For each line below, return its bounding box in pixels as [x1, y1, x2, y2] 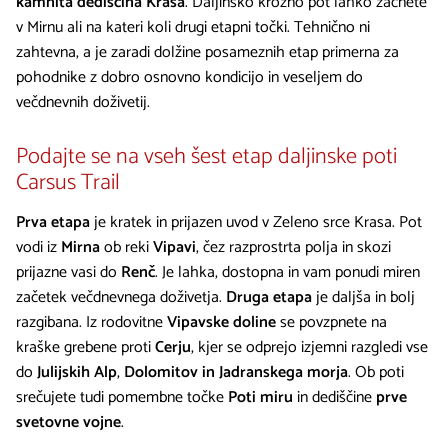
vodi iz [16, 233, 61, 261]
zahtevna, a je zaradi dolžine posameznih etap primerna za [16, 39, 399, 67]
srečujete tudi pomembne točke [16, 383, 228, 411]
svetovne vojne [16, 408, 121, 436]
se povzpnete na [276, 308, 387, 336]
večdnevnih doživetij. [16, 89, 150, 117]
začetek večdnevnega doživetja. [16, 283, 226, 311]
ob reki [104, 233, 153, 261]
